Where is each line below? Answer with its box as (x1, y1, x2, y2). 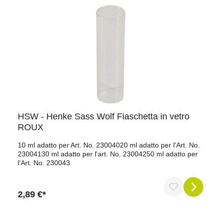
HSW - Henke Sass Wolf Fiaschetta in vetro (18, 111, 189, 121)
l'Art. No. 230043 (18, 159, 70, 167)
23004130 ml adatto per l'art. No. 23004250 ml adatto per (18, 150, 198, 158)
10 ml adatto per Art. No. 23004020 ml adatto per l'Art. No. (18, 141, 200, 149)
